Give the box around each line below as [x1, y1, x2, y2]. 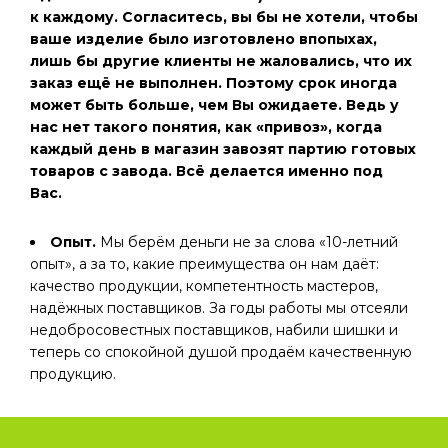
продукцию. [30, 365, 116, 383]
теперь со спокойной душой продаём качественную [30, 343, 412, 361]
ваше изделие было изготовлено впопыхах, [30, 30, 377, 48]
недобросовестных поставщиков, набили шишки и [30, 321, 398, 339]
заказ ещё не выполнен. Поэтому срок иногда [30, 74, 397, 92]
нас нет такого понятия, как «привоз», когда [30, 118, 382, 136]
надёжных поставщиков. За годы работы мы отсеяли [30, 299, 408, 317]
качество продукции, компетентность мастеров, [30, 277, 378, 295]
